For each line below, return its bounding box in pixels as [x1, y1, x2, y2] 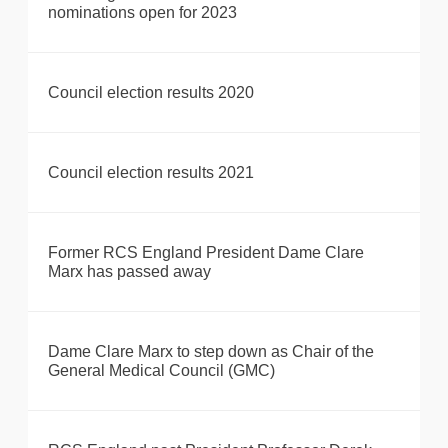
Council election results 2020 [48, 84, 254, 102]
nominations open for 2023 [48, 4, 237, 22]
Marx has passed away [48, 263, 211, 281]
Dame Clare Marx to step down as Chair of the [48, 343, 374, 361]
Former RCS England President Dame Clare [48, 244, 364, 262]
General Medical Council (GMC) [48, 362, 275, 380]
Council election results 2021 [48, 164, 254, 182]
